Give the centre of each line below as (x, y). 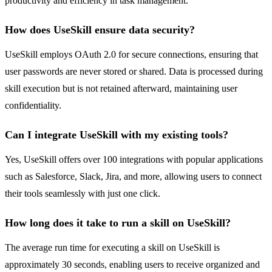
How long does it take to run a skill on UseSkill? (118, 223)
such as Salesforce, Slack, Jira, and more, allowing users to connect (133, 177)
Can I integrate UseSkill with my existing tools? (117, 135)
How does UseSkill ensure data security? (100, 30)
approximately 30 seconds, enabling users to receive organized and (132, 265)
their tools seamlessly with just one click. (83, 194)
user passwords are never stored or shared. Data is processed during (134, 72)
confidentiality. (33, 106)
